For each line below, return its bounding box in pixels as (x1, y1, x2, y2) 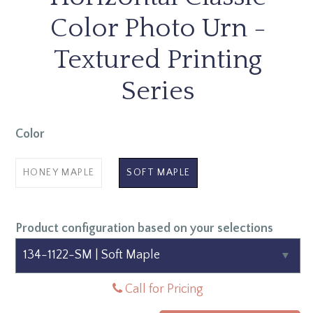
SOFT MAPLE (126, 166, 191, 178)
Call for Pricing (122, 282, 203, 296)
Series (122, 76, 194, 106)
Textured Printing (54, 45, 262, 75)
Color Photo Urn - (50, 13, 266, 43)
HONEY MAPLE (23, 166, 95, 178)
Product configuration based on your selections (15, 221, 273, 235)
